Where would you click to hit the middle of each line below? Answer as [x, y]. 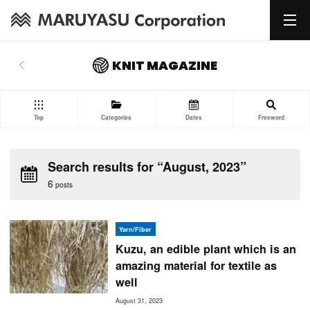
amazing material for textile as [196, 266]
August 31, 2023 [139, 300]
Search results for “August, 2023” [147, 167]
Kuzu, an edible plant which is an [206, 249]
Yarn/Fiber [136, 229]
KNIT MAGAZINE [165, 65]
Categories [116, 117]
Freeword [271, 117]
